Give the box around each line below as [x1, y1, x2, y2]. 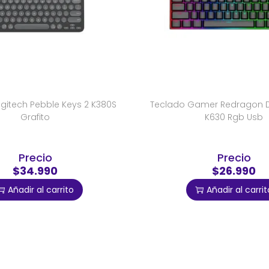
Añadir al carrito [8, 184, 74, 196]
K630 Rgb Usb [205, 111, 263, 124]
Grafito [20, 111, 50, 124]
